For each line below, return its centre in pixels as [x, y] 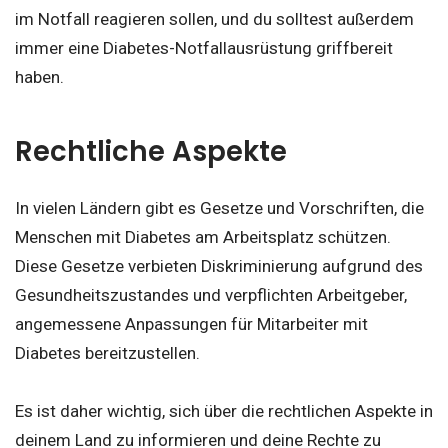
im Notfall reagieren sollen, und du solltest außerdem [214, 19]
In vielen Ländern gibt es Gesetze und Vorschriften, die [219, 208]
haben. [41, 77]
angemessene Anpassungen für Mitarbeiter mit [191, 324]
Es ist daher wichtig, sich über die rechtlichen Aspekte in [224, 411]
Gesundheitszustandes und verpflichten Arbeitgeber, [211, 295]
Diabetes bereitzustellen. [107, 353]
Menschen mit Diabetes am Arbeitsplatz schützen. [203, 237]
